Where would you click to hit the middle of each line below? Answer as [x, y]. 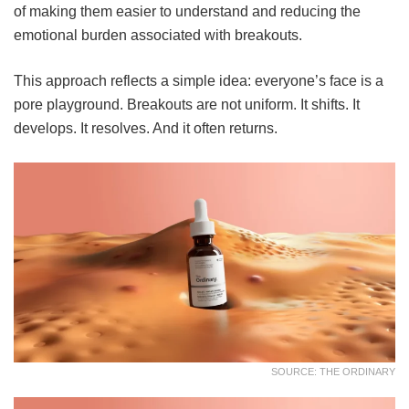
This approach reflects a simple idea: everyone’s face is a [199, 80]
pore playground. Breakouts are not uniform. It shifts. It [187, 104]
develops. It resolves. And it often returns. [146, 128]
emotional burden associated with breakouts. [158, 35]
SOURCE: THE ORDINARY [333, 372]
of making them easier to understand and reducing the [187, 11]
